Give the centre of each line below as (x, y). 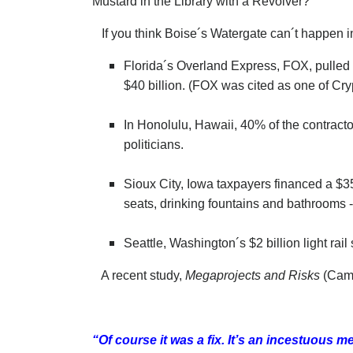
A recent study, (139, 276)
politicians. (154, 145)
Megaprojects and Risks (253, 276)
